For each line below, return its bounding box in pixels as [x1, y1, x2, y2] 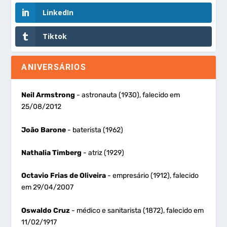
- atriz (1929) [82, 148, 125, 158]
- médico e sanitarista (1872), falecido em [70, 206, 204, 215]
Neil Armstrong [21, 91, 75, 100]
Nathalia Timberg [21, 148, 82, 158]
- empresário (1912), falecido [106, 171, 199, 180]
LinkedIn [43, 7, 74, 17]
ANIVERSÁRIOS [21, 62, 86, 72]
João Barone [21, 125, 66, 134]
